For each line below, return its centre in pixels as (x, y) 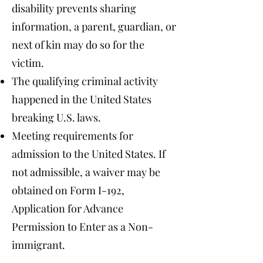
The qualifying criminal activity (85, 81)
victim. (28, 63)
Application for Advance (68, 208)
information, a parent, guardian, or (94, 26)
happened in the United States (82, 99)
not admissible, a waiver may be (86, 172)
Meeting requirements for (73, 136)
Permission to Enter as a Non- (82, 227)
